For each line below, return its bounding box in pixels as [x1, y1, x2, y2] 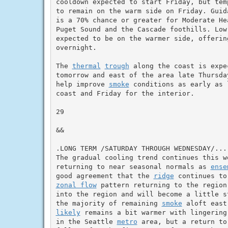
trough [104, 62, 129, 70]
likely [55, 208, 80, 216]
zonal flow [55, 181, 97, 189]
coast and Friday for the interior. [55, 89, 194, 97]
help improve [55, 80, 109, 88]
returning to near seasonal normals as [55, 162, 211, 170]
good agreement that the [55, 172, 154, 180]
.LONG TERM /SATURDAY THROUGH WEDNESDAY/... [55, 144, 227, 152]
